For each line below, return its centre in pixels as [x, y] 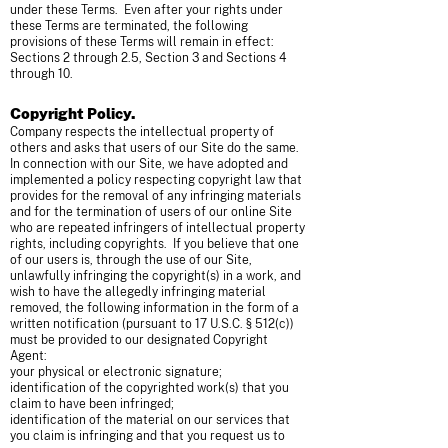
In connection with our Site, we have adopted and [149, 164]
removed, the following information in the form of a [154, 308]
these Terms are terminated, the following [129, 26]
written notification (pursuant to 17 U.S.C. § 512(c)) [152, 324]
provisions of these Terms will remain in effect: [142, 42]
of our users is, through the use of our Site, [131, 260]
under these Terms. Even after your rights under [146, 10]
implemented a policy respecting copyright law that [156, 180]
